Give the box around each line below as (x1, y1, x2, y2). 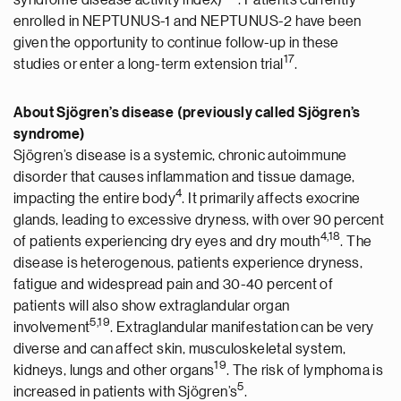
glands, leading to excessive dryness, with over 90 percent (13, 213, 385, 227)
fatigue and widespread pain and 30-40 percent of (13, 277, 334, 292)
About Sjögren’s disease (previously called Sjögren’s (13, 106, 361, 120)
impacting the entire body (13, 192, 175, 206)
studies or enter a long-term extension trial (13, 57, 284, 72)
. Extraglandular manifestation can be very (110, 320, 374, 335)
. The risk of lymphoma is (226, 363, 384, 378)
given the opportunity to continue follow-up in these (13, 36, 339, 50)
